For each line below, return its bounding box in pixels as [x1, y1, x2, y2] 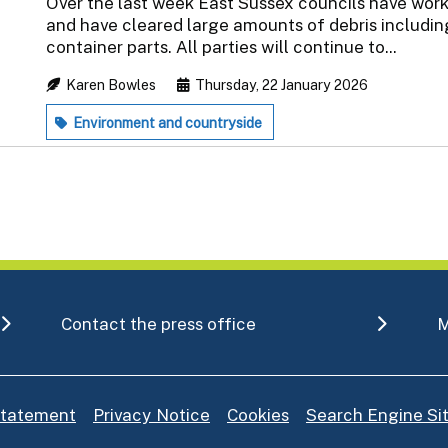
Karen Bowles [63, 76, 159, 93]
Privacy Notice [93, 404, 210, 425]
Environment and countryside [70, 114, 262, 131]
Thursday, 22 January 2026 [192, 76, 368, 93]
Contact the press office [60, 313, 256, 334]
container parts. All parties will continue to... [46, 36, 397, 57]
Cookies [227, 404, 289, 425]
